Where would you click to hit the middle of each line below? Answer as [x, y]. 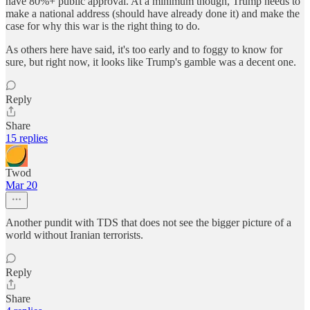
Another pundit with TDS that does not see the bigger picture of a [148, 223]
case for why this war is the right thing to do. [103, 26]
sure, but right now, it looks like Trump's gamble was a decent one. [151, 62]
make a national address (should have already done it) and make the [153, 14]
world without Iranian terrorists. [74, 235]
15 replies [27, 138]
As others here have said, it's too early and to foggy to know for [144, 50]
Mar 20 [21, 185]
